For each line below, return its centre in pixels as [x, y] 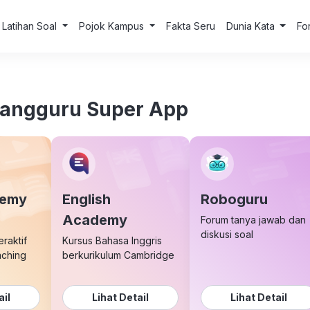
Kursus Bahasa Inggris [112, 240]
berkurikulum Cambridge [118, 255]
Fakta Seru [190, 26]
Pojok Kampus [112, 26]
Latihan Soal [31, 26]
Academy [95, 220]
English [86, 199]
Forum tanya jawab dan [253, 220]
